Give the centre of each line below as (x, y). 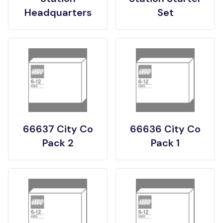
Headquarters (58, 13)
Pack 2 (58, 143)
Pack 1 (165, 143)
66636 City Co (165, 129)
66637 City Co (58, 129)
